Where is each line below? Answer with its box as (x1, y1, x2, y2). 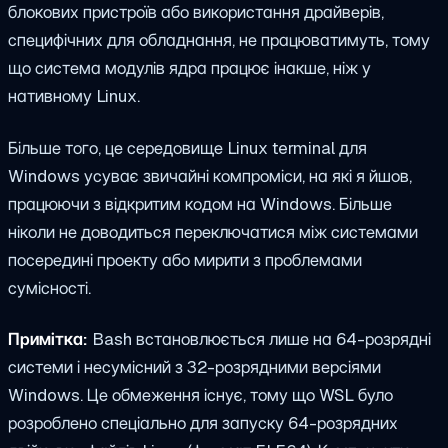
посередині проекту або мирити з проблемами (8, 248, 362, 271)
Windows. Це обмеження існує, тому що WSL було (8, 384, 393, 407)
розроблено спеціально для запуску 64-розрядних (8, 412, 398, 435)
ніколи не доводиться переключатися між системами (8, 220, 418, 243)
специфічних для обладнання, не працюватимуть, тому (8, 28, 430, 51)
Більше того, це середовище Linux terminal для (8, 136, 367, 159)
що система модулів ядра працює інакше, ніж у (8, 56, 371, 79)
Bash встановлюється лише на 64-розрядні (88, 328, 431, 351)
